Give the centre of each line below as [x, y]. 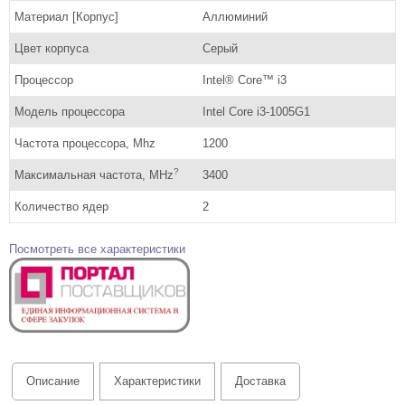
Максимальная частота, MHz [94, 174]
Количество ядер [61, 206]
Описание [53, 381]
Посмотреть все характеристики [97, 249]
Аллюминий [235, 16]
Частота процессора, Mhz [85, 143]
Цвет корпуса [52, 48]
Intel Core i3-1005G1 [256, 111]
